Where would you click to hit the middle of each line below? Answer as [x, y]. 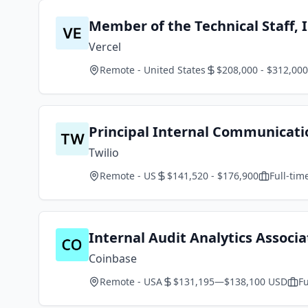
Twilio [104, 153]
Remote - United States [153, 70]
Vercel [105, 47]
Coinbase [113, 258]
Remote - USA [131, 282]
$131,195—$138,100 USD [230, 282]
